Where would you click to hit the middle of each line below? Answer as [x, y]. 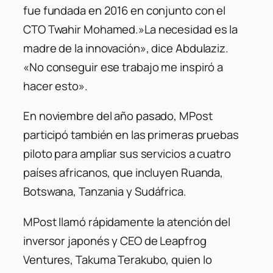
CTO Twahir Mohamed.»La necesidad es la [131, 29]
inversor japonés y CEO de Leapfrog [115, 240]
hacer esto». [55, 86]
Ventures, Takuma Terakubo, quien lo [118, 259]
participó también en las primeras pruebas [131, 135]
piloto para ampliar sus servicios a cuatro [127, 154]
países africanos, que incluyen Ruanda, [123, 173]
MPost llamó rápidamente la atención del [127, 222]
